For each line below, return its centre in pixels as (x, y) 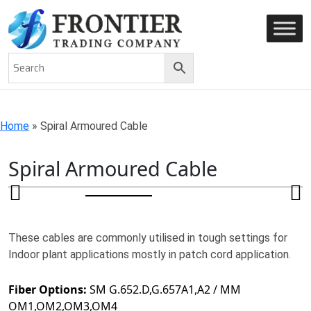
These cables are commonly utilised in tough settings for (148, 238)
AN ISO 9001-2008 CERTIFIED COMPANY (124, 17)
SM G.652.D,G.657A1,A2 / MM (164, 289)
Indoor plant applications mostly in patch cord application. (150, 254)
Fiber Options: (48, 289)
